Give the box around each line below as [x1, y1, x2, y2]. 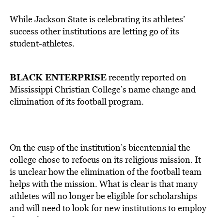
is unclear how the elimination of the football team [10, 166, 201, 178]
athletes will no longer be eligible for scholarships [10, 190, 197, 202]
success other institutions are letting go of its [10, 25, 179, 37]
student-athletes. [10, 37, 75, 49]
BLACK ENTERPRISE [10, 71, 107, 83]
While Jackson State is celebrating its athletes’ [10, 13, 185, 25]
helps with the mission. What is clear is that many [10, 178, 198, 190]
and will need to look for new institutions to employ [10, 202, 206, 214]
